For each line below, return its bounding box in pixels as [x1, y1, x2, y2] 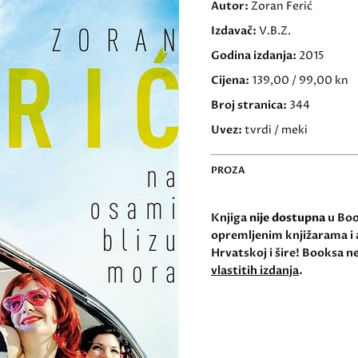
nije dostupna [249, 210, 325, 225]
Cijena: [211, 73, 252, 88]
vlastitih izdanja [211, 263, 299, 278]
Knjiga [211, 210, 249, 225]
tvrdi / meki [245, 122, 308, 137]
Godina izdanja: [211, 48, 299, 63]
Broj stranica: [211, 97, 289, 113]
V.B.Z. [259, 23, 291, 38]
